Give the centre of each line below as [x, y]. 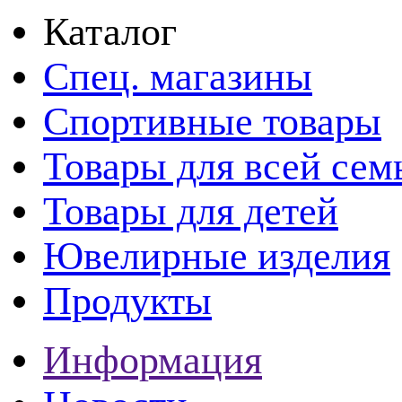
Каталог [110, 31]
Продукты [127, 300]
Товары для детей [191, 210]
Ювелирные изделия [217, 255]
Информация [153, 359]
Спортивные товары [212, 121]
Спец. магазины [178, 76]
